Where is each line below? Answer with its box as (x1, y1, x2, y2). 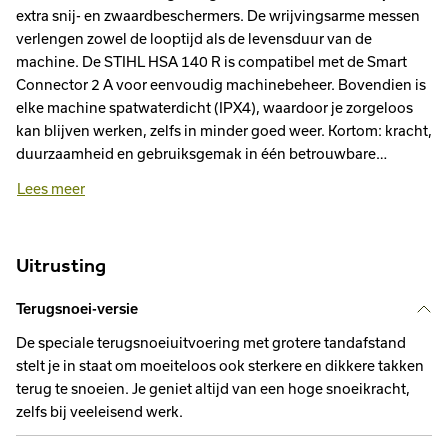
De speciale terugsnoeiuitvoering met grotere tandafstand (16, 334, 406, 351)
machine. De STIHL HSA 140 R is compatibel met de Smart (16, 53, 407, 70)
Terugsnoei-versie (16, 301, 138, 317)
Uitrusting (16, 253, 106, 277)
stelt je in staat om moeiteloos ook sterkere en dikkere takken (16, 357, 424, 374)
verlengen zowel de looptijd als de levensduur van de (16, 30, 372, 47)
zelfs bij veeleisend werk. (16, 403, 183, 420)
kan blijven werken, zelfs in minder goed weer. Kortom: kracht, (16, 122, 432, 139)
